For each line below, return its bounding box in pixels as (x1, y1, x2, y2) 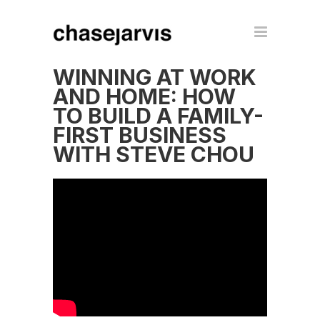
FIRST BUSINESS (53, 122, 226, 148)
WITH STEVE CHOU (53, 141, 254, 167)
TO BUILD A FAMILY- (53, 103, 264, 129)
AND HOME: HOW (53, 84, 236, 109)
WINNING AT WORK (53, 64, 256, 90)
